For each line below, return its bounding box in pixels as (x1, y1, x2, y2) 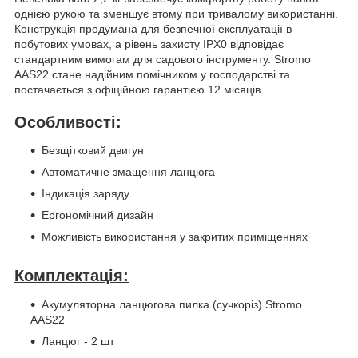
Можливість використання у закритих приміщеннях (42, 230, 308, 244)
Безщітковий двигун (42, 144, 144, 157)
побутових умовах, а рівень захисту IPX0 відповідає (14, 37, 284, 50)
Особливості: (14, 113, 121, 131)
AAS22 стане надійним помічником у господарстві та (14, 67, 290, 81)
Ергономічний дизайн (42, 209, 153, 222)
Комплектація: (14, 267, 129, 285)
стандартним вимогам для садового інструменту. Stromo (14, 52, 311, 66)
